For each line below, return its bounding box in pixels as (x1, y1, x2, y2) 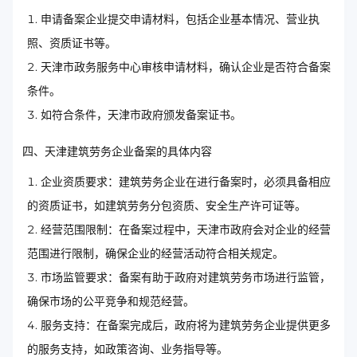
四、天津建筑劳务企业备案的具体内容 (22, 144, 212, 159)
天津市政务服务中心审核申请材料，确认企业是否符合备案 (41, 60, 331, 75)
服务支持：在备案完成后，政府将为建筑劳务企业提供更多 (41, 318, 331, 333)
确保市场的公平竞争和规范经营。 (27, 294, 194, 309)
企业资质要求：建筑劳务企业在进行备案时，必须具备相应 (41, 175, 331, 190)
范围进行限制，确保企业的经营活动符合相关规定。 (27, 246, 284, 261)
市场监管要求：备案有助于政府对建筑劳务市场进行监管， (41, 270, 331, 285)
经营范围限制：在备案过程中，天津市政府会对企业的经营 (41, 222, 331, 237)
